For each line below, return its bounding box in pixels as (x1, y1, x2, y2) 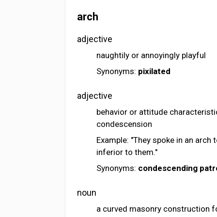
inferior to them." (96, 147, 158, 157)
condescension (96, 119, 153, 129)
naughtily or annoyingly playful (96, 50, 206, 61)
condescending (138, 163, 198, 173)
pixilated (138, 66, 171, 77)
